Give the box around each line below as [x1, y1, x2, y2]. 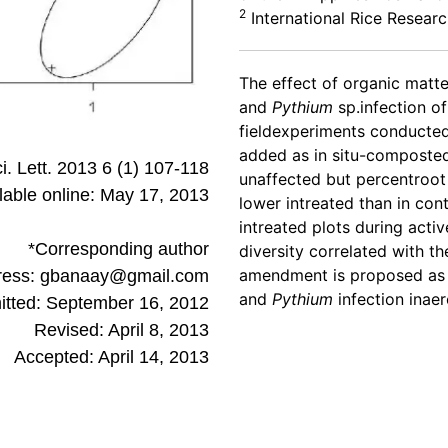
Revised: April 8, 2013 [34, 320, 209, 341]
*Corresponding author [28, 239, 209, 260]
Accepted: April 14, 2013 [14, 347, 209, 368]
